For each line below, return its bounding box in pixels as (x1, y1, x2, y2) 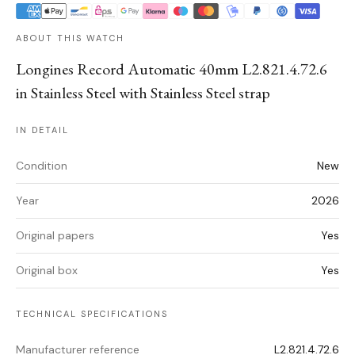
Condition (16, 158, 67, 174)
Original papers (16, 228, 94, 243)
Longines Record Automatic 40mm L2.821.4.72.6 (16, 59, 327, 80)
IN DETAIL (16, 124, 69, 136)
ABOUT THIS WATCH (16, 32, 124, 44)
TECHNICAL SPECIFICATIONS (16, 308, 168, 320)
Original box (16, 263, 78, 278)
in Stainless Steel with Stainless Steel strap (16, 82, 270, 104)
